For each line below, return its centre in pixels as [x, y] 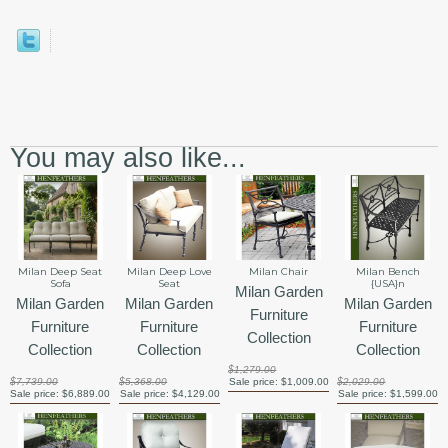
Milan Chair [278, 272]
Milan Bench [387, 272]
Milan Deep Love [169, 272]
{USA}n [387, 284]
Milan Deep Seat [60, 272]
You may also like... [128, 158]
